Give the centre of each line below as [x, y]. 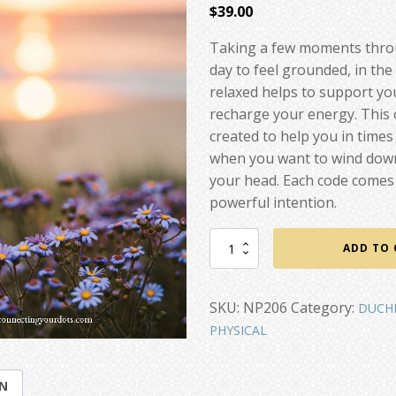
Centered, [234, 260]
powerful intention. [274, 202]
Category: [325, 308]
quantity [229, 294]
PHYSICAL [239, 330]
